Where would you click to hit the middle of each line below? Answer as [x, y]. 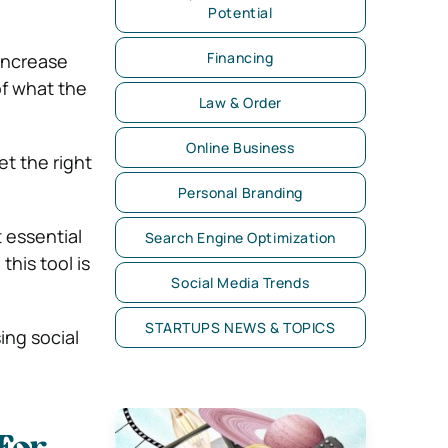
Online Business [240, 147]
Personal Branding [240, 192]
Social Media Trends [240, 282]
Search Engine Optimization [240, 237]
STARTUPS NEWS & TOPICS [240, 327]
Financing [240, 57]
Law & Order [240, 102]
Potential [240, 12]
